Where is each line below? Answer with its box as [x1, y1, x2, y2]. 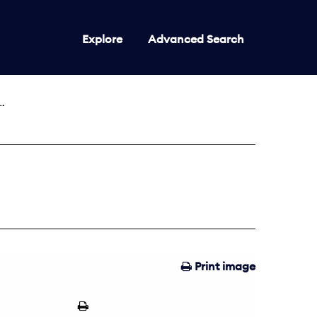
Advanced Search [148, 32, 244, 47]
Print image [192, 259, 255, 273]
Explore [82, 32, 122, 47]
